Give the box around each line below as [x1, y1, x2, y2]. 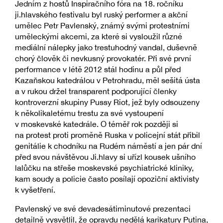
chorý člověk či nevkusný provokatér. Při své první [15, 54, 191, 63]
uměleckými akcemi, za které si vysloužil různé [15, 32, 182, 41]
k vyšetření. [15, 185, 55, 195]
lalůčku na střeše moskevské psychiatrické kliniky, [15, 163, 194, 173]
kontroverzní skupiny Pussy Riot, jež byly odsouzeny [15, 98, 200, 107]
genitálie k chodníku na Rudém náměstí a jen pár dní [15, 141, 202, 151]
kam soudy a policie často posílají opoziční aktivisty [15, 174, 199, 184]
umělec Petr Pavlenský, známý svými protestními [15, 21, 190, 30]
